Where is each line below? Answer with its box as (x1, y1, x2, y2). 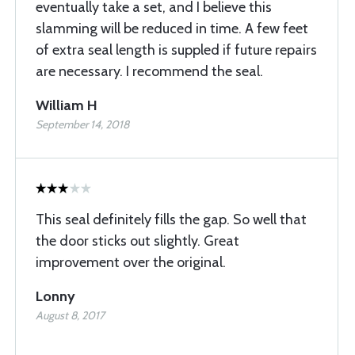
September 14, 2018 (36, 117, 129, 132)
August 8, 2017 (36, 308, 105, 323)
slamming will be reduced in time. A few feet (36, 20, 308, 37)
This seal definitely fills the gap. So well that (36, 211, 307, 228)
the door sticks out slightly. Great (36, 232, 239, 250)
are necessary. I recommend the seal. (36, 63, 263, 80)
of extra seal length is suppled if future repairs (36, 41, 317, 59)
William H (36, 97, 97, 114)
